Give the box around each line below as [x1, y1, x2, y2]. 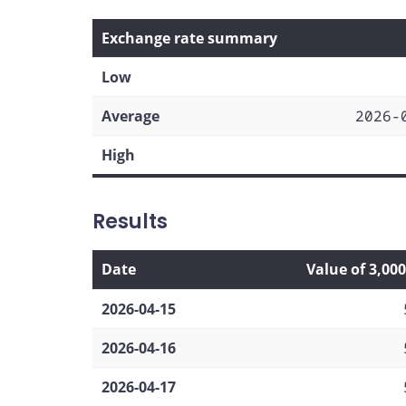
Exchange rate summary [101, 27, 277, 48]
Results [92, 207, 168, 236]
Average [101, 105, 159, 126]
